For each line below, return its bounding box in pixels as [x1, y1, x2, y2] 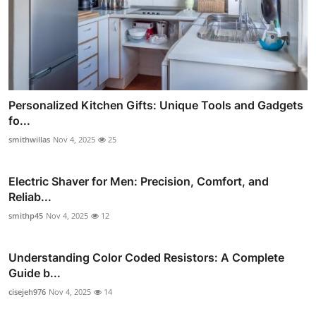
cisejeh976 [8, 286, 46, 297]
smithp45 [8, 209, 43, 221]
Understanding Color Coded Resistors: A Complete [8, 250, 284, 265]
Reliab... [8, 189, 51, 204]
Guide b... [8, 265, 61, 280]
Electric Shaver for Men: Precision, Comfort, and [8, 174, 269, 188]
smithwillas [8, 133, 50, 145]
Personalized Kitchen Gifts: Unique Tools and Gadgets [8, 97, 303, 112]
